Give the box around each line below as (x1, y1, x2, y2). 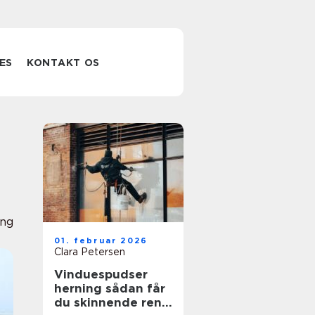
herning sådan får (54, 281, 105, 295)
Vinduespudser (54, 267, 148, 281)
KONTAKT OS (27, 57, 101, 68)
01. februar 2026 (54, 236, 148, 245)
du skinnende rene (54, 295, 169, 309)
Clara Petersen (54, 246, 125, 257)
